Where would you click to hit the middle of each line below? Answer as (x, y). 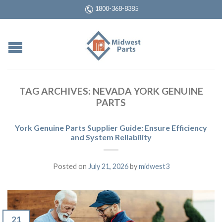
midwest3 (154, 166)
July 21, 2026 (108, 166)
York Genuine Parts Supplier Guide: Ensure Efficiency (111, 128)
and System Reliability (111, 137)
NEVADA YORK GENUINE (148, 91)
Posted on (70, 166)
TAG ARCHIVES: (56, 91)
